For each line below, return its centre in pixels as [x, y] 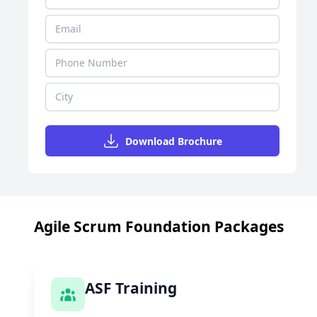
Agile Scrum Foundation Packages [159, 226]
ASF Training [131, 288]
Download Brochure [173, 141]
